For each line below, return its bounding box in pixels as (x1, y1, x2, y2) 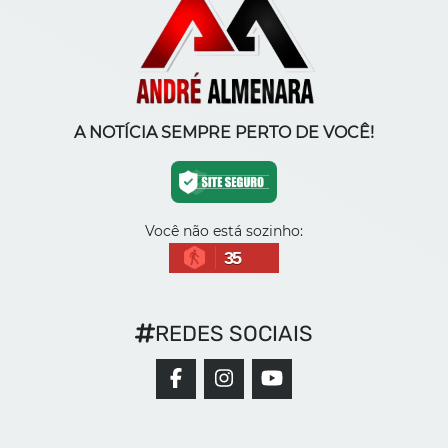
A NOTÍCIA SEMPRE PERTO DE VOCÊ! (74, 122, 374, 142)
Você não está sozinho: (145, 221, 303, 240)
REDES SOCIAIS (154, 320, 313, 346)
